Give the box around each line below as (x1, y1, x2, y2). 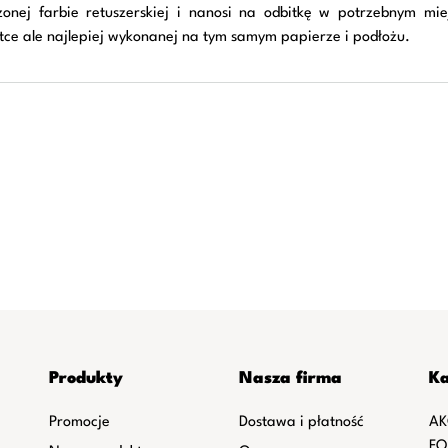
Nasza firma (238, 370, 342, 387)
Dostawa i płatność (238, 415, 364, 430)
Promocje (48, 415, 110, 430)
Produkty (48, 370, 123, 387)
